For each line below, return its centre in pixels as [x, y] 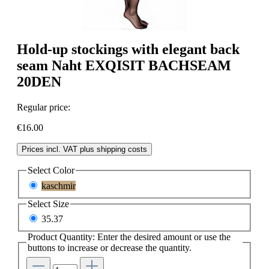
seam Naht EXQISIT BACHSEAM [124, 66]
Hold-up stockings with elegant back [128, 50]
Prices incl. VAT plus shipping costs [84, 150]
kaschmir [59, 186]
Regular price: [44, 107]
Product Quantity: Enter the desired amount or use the [129, 237]
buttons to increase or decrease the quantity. [110, 248]
